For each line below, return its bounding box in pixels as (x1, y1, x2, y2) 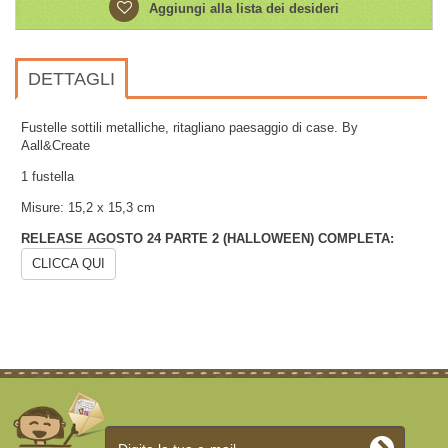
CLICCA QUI (32, 256, 105, 271)
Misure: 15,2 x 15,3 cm (21, 200, 155, 215)
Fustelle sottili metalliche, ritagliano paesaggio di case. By (21, 120, 358, 135)
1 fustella (21, 169, 74, 184)
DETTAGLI (28, 69, 115, 89)
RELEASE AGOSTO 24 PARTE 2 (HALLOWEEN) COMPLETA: (21, 231, 398, 246)
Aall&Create (21, 138, 94, 153)
